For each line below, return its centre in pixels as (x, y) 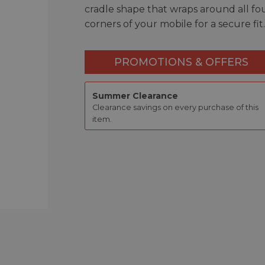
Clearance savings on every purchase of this (176, 108)
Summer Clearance (135, 96)
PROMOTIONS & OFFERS (181, 62)
